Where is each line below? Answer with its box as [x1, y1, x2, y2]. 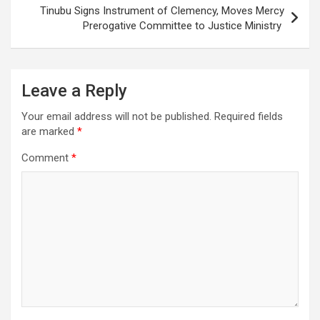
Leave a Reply [21, 80, 127, 101]
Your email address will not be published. [21, 109, 211, 123]
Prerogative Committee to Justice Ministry [83, 19, 284, 32]
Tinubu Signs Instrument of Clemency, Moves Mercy [40, 4, 284, 17]
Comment [21, 151, 71, 164]
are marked [21, 124, 77, 138]
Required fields [214, 109, 283, 123]
